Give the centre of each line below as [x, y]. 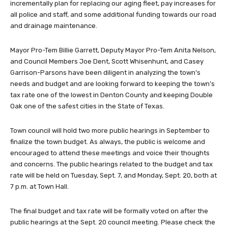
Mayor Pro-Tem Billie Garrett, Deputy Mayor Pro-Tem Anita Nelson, [113, 50]
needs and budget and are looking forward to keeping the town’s [112, 83]
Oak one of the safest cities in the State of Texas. [87, 106]
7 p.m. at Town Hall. [39, 186]
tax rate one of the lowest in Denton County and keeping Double [111, 95]
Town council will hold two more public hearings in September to [110, 130]
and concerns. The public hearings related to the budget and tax [111, 164]
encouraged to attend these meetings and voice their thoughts [110, 153]
